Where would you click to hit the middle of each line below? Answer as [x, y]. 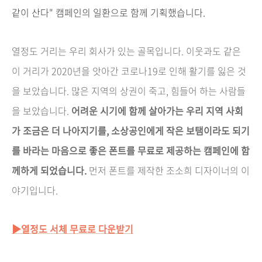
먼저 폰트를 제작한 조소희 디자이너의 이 [168, 170]
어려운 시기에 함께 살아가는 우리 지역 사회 [157, 110]
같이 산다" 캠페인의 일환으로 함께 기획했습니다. [108, 12]
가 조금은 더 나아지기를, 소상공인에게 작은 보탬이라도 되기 [131, 130]
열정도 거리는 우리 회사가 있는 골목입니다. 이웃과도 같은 [126, 51]
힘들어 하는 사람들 [208, 90]
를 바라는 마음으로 [50, 150]
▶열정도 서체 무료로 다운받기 [73, 228]
